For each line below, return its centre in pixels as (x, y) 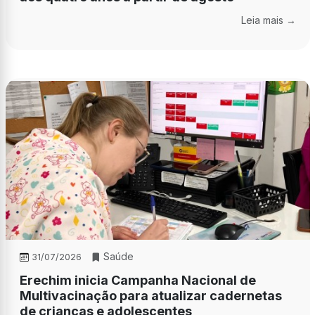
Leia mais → (268, 20)
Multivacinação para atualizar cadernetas (150, 296)
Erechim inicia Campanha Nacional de (137, 281)
